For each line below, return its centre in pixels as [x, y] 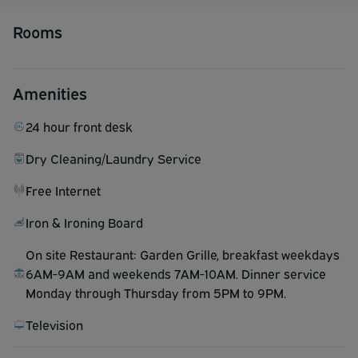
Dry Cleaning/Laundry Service [113, 159]
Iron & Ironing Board [84, 223]
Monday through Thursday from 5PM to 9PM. [156, 293]
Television [54, 325]
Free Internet [63, 191]
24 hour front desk [79, 127]
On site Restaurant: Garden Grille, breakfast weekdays [183, 255]
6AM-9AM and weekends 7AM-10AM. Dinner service [176, 274]
